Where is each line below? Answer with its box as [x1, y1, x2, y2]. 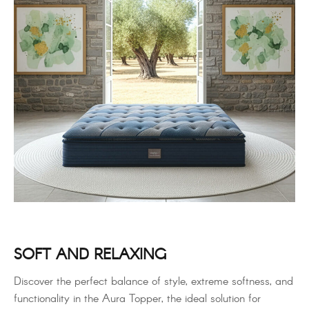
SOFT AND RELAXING [14, 244, 167, 267]
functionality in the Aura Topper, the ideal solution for [14, 291, 261, 308]
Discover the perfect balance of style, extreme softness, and [14, 274, 293, 290]
